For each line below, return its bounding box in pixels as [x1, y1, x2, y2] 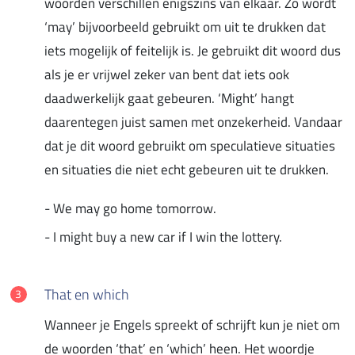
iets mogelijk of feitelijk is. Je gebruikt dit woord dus [44, 40, 341, 61]
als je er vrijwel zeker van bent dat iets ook [44, 63, 289, 85]
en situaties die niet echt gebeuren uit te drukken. [44, 158, 329, 180]
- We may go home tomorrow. [44, 197, 216, 219]
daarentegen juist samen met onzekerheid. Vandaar [44, 111, 342, 132]
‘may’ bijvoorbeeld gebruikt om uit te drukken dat [44, 16, 326, 37]
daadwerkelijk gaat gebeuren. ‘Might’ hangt [44, 87, 294, 109]
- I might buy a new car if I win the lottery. [44, 226, 282, 247]
